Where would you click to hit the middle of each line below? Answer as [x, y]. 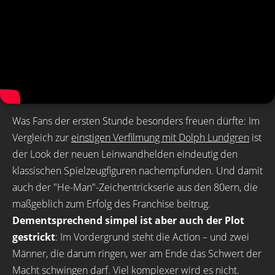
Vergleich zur [42, 137]
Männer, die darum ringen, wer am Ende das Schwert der [137, 254]
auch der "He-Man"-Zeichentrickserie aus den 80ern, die [135, 187]
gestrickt [34, 237]
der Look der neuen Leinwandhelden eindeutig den [125, 154]
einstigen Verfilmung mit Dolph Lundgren [160, 137]
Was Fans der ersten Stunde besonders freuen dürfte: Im [136, 121]
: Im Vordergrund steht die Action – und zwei [152, 237]
